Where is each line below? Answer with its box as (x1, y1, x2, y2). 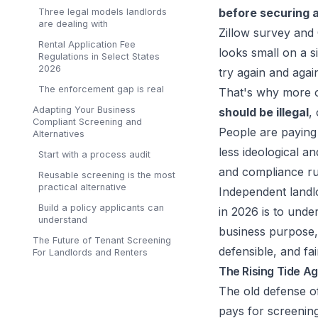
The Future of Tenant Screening (33, 235, 171, 246)
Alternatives (33, 128, 84, 139)
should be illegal (219, 105, 309, 119)
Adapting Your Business (33, 104, 136, 115)
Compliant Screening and (33, 116, 142, 127)
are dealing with (38, 18, 108, 29)
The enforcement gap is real (38, 84, 164, 94)
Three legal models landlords (38, 6, 167, 17)
